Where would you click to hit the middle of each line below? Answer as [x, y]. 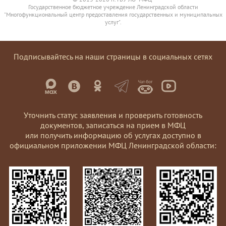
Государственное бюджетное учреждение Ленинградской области [113, 7]
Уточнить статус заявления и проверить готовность [113, 115]
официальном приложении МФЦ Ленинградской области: [113, 145]
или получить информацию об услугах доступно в [113, 135]
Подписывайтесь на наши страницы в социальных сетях [113, 56]
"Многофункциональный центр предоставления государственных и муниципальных [113, 14]
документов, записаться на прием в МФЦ [113, 125]
